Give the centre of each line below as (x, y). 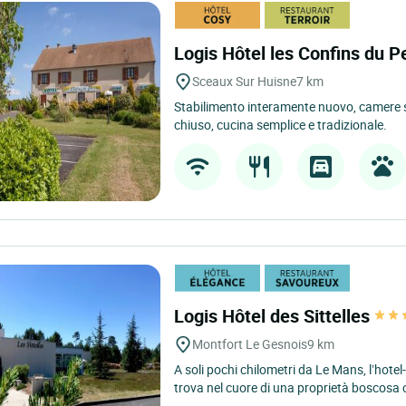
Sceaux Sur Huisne (245, 81)
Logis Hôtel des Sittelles (275, 316)
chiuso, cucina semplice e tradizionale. (281, 125)
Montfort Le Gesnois (250, 344)
